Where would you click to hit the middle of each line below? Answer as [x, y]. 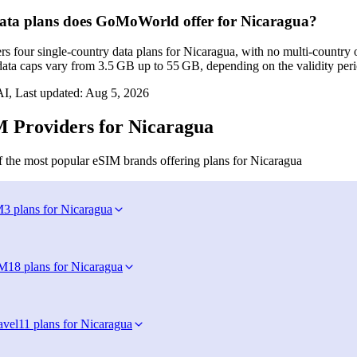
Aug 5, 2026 [117, 93]
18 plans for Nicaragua [65, 267]
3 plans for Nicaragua [58, 210]
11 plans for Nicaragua [75, 324]
